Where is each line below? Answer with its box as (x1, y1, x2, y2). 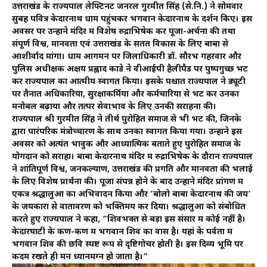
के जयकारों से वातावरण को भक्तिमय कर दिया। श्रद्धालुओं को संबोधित (12, 201, 246, 213)
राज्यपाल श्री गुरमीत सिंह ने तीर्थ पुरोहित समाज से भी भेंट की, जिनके (12, 113, 241, 125)
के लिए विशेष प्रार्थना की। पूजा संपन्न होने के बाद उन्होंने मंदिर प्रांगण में (12, 176, 243, 188)
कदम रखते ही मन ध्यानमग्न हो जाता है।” (12, 251, 148, 263)
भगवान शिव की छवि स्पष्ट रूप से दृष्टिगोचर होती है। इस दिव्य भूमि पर (12, 238, 243, 250)
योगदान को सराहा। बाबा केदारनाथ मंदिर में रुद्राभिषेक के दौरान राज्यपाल (12, 151, 253, 163)
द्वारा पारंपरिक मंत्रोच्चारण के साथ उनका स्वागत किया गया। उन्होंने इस (12, 126, 242, 138)
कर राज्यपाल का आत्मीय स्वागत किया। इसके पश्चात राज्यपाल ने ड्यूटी (12, 76, 246, 88)
